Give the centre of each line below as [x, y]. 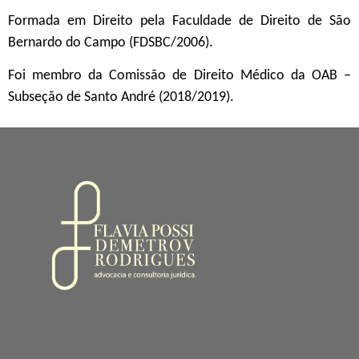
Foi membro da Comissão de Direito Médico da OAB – [179, 76]
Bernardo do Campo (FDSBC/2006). [111, 42]
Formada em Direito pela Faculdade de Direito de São [179, 21]
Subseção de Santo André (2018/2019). [121, 98]
